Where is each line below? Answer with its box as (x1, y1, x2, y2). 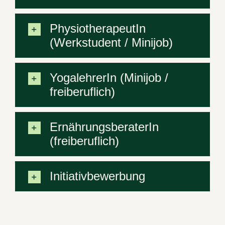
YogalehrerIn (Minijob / (49, 71, 168, 84)
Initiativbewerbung (49, 169, 145, 183)
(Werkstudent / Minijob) (49, 36, 173, 49)
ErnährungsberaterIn (49, 120, 159, 134)
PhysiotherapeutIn (49, 22, 146, 35)
